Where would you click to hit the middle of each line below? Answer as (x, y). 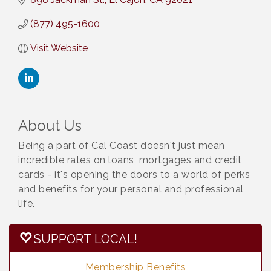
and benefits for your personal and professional (131, 189)
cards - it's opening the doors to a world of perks (134, 175)
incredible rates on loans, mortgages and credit (130, 160)
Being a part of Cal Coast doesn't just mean (122, 146)
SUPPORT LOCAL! (86, 239)
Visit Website (59, 48)
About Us (50, 126)
